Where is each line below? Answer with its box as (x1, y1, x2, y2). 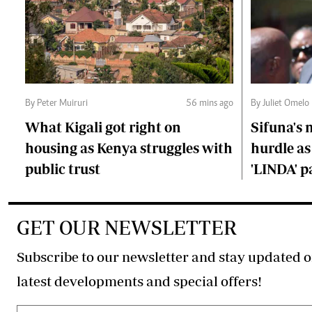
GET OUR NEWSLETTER (17, 216, 237, 239)
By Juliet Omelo (251, 99, 309, 109)
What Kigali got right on (25, 119, 181, 135)
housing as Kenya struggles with (25, 140, 233, 156)
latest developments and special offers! (221, 273, 262, 289)
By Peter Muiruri (25, 99, 88, 109)
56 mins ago (186, 99, 233, 109)
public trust (25, 161, 100, 177)
